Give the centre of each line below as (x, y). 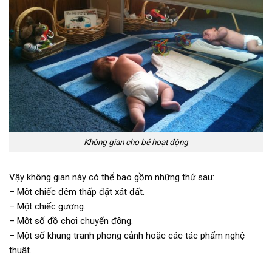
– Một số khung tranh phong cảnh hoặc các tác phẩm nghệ (127, 236)
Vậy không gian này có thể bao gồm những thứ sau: (112, 178)
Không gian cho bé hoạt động (136, 142)
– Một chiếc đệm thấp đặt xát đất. (77, 192)
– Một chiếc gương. (47, 207)
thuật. (20, 250)
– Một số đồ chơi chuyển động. (71, 221)
